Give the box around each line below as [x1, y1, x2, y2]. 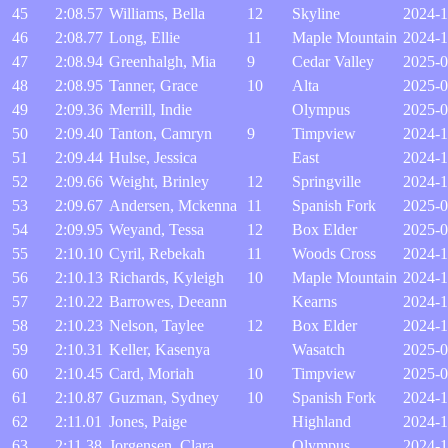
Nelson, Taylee [109, 317, 204, 334]
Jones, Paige [109, 413, 187, 430]
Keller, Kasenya [109, 341, 210, 358]
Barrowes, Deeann [109, 293, 227, 310]
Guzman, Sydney [109, 389, 219, 406]
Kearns [292, 293, 337, 310]
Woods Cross [292, 245, 376, 262]
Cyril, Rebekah [109, 245, 205, 262]
